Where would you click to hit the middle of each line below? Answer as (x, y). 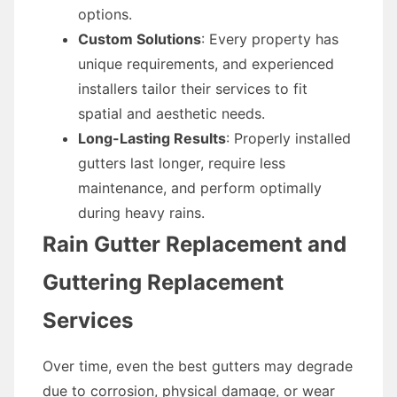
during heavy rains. (141, 213)
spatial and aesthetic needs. (171, 113)
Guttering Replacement (163, 282)
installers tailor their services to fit (193, 89)
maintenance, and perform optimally (200, 188)
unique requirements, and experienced (206, 64)
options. (105, 14)
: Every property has (270, 39)
